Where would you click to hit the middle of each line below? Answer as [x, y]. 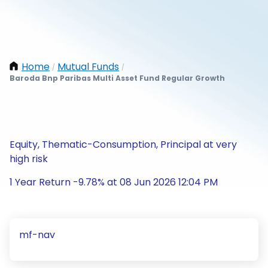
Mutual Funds [88, 67]
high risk [29, 159]
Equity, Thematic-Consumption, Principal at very [123, 144]
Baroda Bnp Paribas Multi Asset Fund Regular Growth [117, 78]
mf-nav [37, 235]
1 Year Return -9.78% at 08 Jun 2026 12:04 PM [114, 182]
